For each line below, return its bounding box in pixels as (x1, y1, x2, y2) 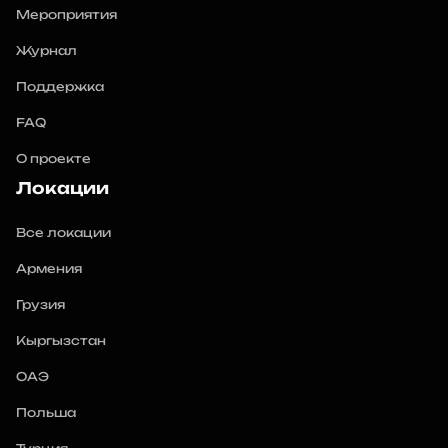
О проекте (16, 151, 91, 166)
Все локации (16, 225, 111, 240)
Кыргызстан (16, 333, 106, 348)
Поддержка (16, 79, 104, 94)
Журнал (16, 43, 77, 58)
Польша (16, 405, 76, 420)
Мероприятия (16, 7, 117, 22)
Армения (16, 261, 82, 276)
